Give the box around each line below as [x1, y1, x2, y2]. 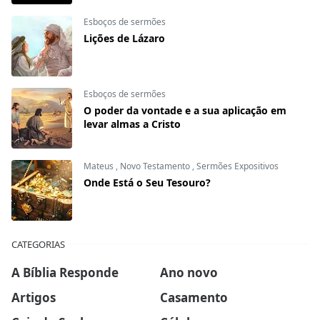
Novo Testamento [120, 160, 192, 173]
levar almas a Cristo [84, 117, 181, 131]
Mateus [84, 160, 116, 173]
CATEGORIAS [11, 238, 65, 251]
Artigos [11, 289, 56, 306]
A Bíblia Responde [11, 264, 119, 281]
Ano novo [160, 264, 218, 281]
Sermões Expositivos [196, 160, 279, 173]
